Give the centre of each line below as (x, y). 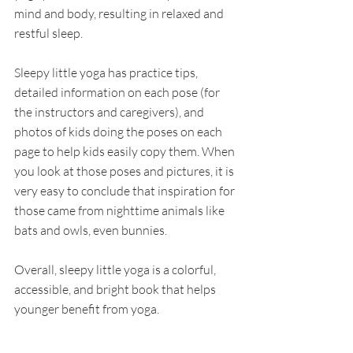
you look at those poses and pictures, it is (125, 171)
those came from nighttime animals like (121, 210)
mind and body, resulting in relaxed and (120, 13)
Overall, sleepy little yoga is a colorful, (116, 269)
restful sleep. (50, 33)
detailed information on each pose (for (118, 92)
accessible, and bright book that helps (116, 289)
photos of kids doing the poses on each (119, 131)
